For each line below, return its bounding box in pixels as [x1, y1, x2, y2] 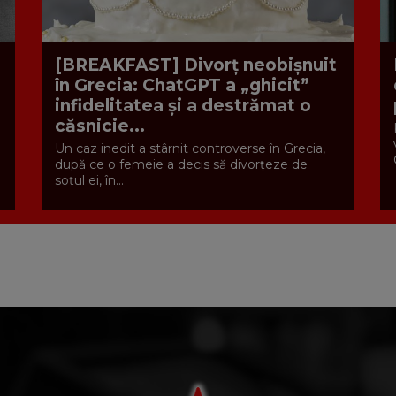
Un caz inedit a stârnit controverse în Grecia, [54, 141, 325, 157]
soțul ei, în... [54, 172, 124, 189]
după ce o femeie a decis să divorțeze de [54, 156, 308, 173]
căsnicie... [54, 116, 145, 137]
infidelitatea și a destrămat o [54, 95, 311, 117]
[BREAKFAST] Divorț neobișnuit [54, 55, 337, 76]
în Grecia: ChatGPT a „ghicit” [54, 75, 309, 96]
